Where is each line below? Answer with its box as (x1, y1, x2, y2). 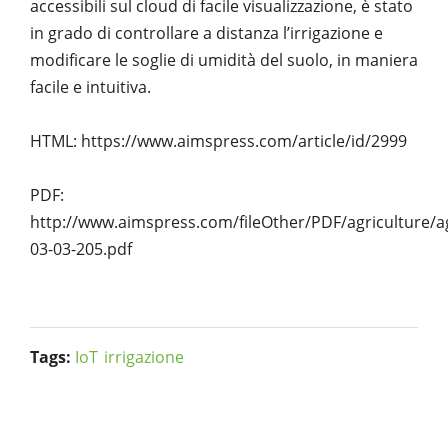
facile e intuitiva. (30, 76, 151, 99)
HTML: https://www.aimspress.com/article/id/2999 (30, 129, 407, 152)
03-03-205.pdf (30, 237, 132, 260)
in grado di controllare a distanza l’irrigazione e (30, 22, 383, 45)
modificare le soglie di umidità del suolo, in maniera (30, 49, 418, 72)
